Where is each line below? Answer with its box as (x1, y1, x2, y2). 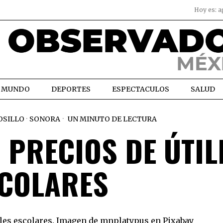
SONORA (29, 114, 60, 123)
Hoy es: (194, 6, 218, 13)
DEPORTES (51, 84, 91, 94)
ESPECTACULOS (112, 84, 169, 94)
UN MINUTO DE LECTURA (66, 114, 157, 123)
